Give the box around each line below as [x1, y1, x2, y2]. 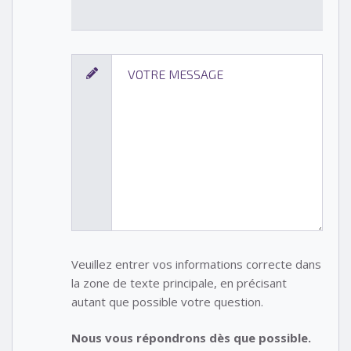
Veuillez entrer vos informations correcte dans [71, 255, 321, 272]
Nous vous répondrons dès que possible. [71, 330, 311, 346]
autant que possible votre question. [71, 293, 263, 309]
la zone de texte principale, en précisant [71, 274, 287, 291]
